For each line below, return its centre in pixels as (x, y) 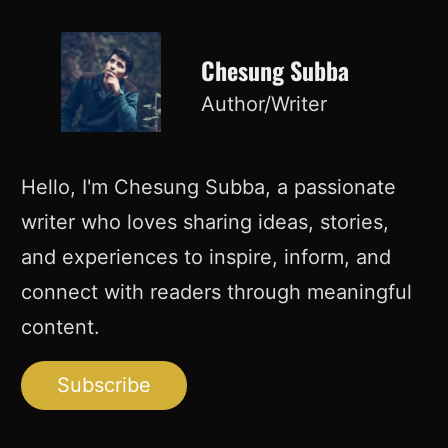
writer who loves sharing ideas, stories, (205, 222)
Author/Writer (264, 104)
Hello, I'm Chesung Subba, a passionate (209, 187)
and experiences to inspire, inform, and (206, 257)
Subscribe (104, 385)
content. (61, 327)
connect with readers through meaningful (217, 292)
